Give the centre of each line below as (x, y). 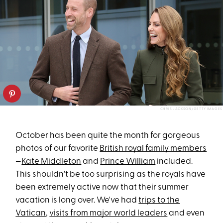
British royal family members (153, 149)
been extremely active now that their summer (102, 188)
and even (186, 214)
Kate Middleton (52, 162)
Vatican (31, 214)
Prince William (128, 162)
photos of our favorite (58, 149)
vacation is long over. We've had (77, 201)
